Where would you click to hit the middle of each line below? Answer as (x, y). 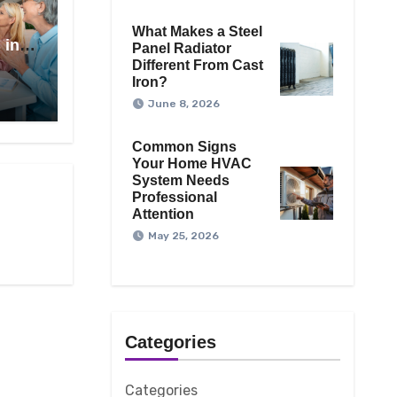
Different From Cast (197, 66)
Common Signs (184, 147)
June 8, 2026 (183, 104)
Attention (163, 214)
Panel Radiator (181, 49)
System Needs (180, 181)
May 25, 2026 (183, 236)
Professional (174, 198)
